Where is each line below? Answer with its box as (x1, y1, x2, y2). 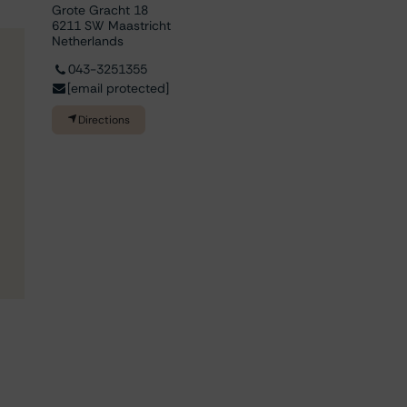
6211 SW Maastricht (52, 17, 171, 35)
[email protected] (66, 80, 169, 97)
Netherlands (52, 33, 124, 50)
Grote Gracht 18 (52, 2, 148, 19)
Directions (78, 113, 130, 128)
